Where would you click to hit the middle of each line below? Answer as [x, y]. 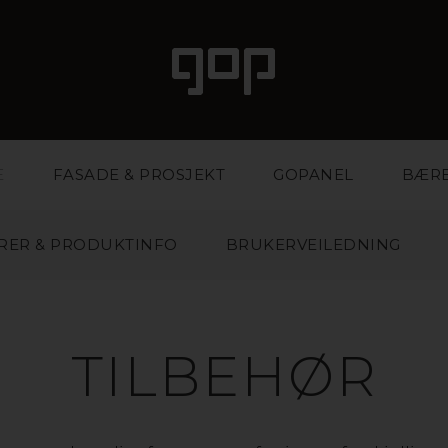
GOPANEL [313, 174]
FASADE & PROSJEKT [139, 174]
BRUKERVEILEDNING [313, 244]
